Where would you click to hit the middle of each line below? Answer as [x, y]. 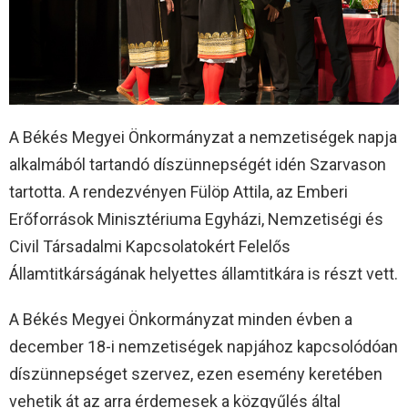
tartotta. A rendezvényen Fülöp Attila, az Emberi [178, 191]
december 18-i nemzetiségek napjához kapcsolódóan [204, 346]
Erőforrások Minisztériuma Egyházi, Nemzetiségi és [196, 219]
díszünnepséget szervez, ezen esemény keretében [196, 373]
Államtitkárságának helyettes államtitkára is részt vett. [204, 273]
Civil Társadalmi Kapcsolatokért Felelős [150, 246]
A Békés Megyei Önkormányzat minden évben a [181, 319]
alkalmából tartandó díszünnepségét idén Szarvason [198, 164]
